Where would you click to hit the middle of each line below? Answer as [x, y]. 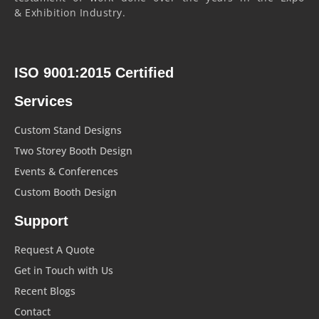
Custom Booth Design [66, 192]
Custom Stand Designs [68, 130]
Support [41, 220]
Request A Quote [54, 249]
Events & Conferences [66, 171]
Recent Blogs [45, 291]
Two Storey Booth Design [73, 150]
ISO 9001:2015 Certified [94, 72]
